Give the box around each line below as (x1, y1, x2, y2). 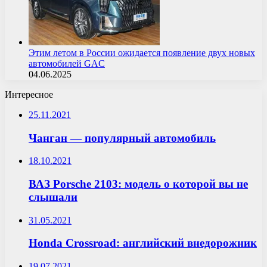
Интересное (5, 89, 53, 100)
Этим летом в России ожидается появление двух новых (29, 47, 255, 58)
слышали (29, 190, 77, 203)
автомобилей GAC (29, 58, 105, 69)
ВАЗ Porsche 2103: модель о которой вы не (29, 177, 248, 190)
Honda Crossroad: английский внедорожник (29, 237, 257, 250)
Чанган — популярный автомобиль (29, 131, 216, 144)
